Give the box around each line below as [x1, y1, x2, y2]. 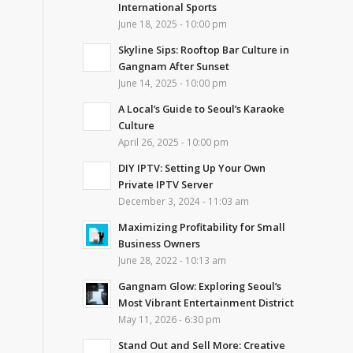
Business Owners [118, 236, 201, 251]
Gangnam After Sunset [118, 59, 230, 73]
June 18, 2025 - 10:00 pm [118, 17, 228, 30]
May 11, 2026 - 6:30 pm [118, 313, 221, 325]
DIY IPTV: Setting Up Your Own [118, 161, 266, 175]
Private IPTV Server [118, 177, 214, 191]
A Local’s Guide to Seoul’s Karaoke [118, 102, 285, 116]
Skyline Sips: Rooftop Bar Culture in [118, 43, 290, 57]
